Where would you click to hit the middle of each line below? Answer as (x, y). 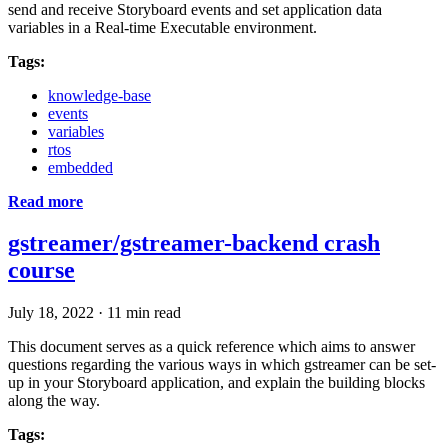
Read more (45, 201)
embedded (80, 167)
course (41, 270)
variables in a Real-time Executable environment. (162, 27)
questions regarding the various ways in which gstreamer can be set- (222, 365)
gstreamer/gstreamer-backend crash (194, 243)
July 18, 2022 (51, 313)
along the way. (54, 401)
